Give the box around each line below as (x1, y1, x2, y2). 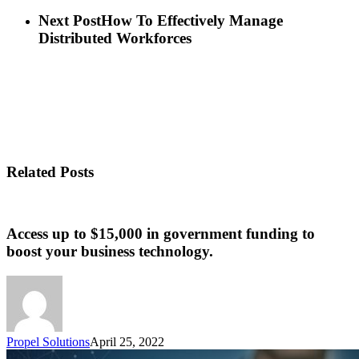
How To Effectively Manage (101, 12, 283, 30)
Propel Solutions (6, 334, 90, 349)
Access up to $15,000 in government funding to (6, 225, 315, 243)
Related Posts (6, 163, 94, 180)
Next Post (38, 12, 101, 30)
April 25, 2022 (90, 334, 164, 349)
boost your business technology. (6, 243, 213, 260)
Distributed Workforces (38, 30, 192, 47)
